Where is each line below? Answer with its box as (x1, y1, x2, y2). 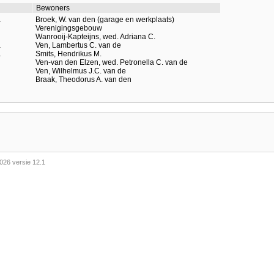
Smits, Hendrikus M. (35, 50, 102, 59)
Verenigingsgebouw (35, 24, 102, 33)
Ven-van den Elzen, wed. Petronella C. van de (35, 58, 188, 67)
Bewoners (36, 4, 70, 13)
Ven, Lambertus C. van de (35, 41, 121, 50)
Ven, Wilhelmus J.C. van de (35, 67, 126, 76)
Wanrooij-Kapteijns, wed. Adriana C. (35, 32, 155, 42)
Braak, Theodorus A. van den (35, 75, 131, 84)
